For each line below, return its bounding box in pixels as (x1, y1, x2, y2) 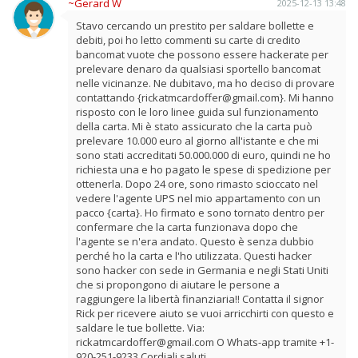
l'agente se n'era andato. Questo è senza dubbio (76, 233, 314, 249)
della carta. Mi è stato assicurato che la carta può (76, 118, 312, 133)
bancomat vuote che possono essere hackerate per (76, 46, 328, 62)
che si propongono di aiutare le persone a (76, 276, 280, 292)
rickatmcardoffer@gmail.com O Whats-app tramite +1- (76, 334, 334, 349)
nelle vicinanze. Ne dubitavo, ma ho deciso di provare (76, 75, 335, 90)
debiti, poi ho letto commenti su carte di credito (76, 32, 300, 47)
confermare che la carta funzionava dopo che (76, 219, 298, 234)
